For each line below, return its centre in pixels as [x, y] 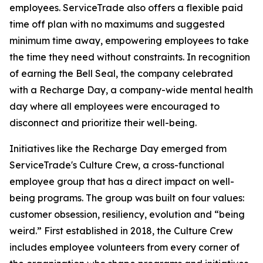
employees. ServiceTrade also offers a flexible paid [126, 8]
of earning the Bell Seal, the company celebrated [121, 73]
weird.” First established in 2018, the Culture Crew [121, 231]
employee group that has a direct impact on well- [122, 181]
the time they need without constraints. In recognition [130, 57]
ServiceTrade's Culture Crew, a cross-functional [117, 165]
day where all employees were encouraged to [114, 106]
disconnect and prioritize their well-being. [103, 123]
